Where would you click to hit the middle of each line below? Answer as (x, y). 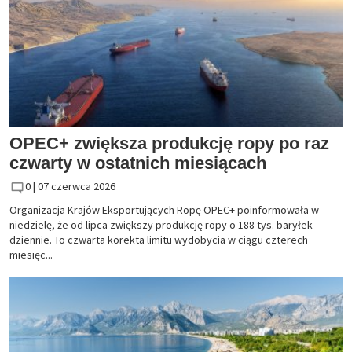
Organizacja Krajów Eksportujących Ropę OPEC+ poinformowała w (164, 209)
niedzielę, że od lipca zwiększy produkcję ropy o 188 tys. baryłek (161, 224)
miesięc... (31, 254)
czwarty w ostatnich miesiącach (138, 163)
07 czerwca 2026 (77, 186)
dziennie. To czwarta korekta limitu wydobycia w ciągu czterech (159, 239)
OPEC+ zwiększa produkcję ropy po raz (169, 143)
